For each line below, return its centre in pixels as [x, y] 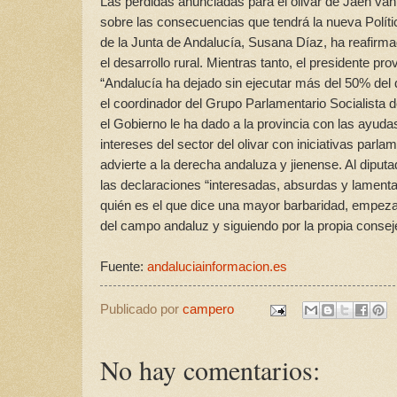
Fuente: [124, 267]
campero [208, 310]
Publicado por [141, 310]
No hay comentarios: [210, 370]
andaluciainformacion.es [217, 267]
